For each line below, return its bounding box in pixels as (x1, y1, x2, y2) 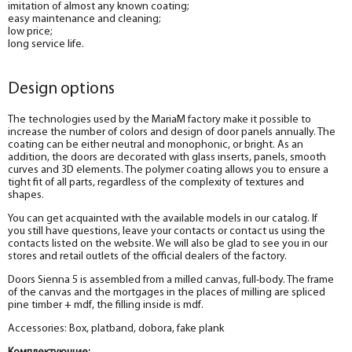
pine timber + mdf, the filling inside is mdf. (8, 299, 203, 311)
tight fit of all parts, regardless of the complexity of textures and (8, 176, 304, 189)
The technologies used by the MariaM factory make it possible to (8, 113, 311, 126)
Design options (8, 80, 115, 97)
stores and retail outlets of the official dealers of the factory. (8, 250, 287, 262)
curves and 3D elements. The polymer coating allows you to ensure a (8, 163, 328, 176)
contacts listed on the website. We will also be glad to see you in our (8, 237, 328, 250)
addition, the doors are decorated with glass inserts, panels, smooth (8, 151, 326, 163)
